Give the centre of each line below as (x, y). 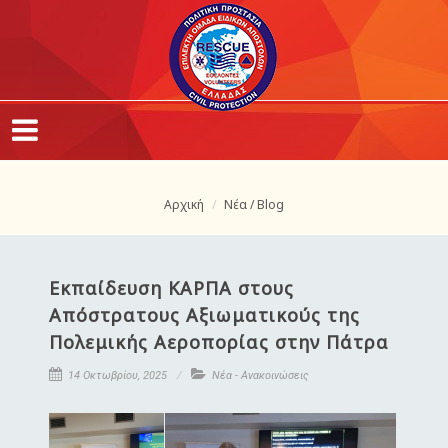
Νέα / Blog (254, 204)
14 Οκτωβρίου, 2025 (116, 375)
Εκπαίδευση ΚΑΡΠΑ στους (171, 288)
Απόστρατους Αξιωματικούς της (204, 315)
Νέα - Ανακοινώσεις (260, 375)
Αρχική (184, 204)
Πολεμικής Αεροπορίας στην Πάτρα (219, 342)
